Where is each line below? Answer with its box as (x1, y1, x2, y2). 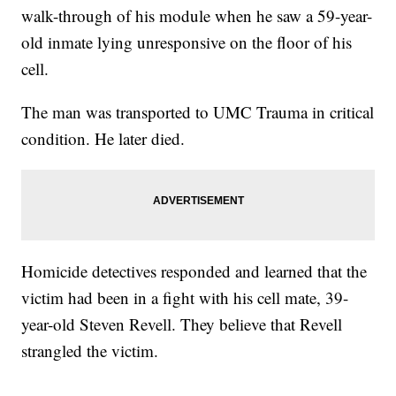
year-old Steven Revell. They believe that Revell (21, 313, 343, 336)
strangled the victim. (21, 339, 159, 362)
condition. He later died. (21, 127, 186, 150)
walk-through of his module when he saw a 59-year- (21, 4, 373, 27)
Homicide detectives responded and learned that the (21, 260, 368, 283)
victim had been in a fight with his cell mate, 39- (21, 286, 349, 309)
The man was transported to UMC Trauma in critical (21, 101, 375, 124)
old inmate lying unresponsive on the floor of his (21, 31, 353, 54)
